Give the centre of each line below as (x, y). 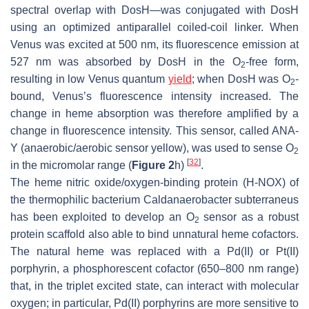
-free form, (272, 61)
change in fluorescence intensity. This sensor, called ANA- (154, 130)
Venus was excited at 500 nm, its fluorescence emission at (154, 44)
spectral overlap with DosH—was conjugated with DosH (154, 10)
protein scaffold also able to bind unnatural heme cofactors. (154, 234)
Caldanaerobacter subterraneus (221, 199)
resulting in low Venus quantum (89, 79)
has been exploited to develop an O (102, 217)
